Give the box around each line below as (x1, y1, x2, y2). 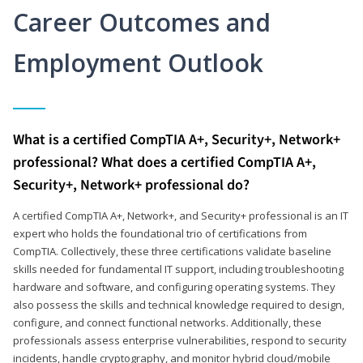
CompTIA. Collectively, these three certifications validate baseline (13, 243, 331, 258)
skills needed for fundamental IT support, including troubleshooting (13, 261, 344, 276)
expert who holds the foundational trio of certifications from (13, 225, 307, 241)
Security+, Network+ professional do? (13, 174, 250, 195)
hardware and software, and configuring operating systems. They (13, 279, 335, 294)
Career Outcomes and (13, 5, 271, 39)
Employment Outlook (13, 45, 263, 79)
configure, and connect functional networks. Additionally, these (13, 314, 322, 330)
